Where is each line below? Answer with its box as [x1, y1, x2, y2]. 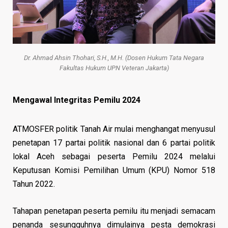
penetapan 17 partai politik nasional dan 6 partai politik [13, 137, 215, 148]
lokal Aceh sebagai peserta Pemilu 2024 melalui [13, 151, 215, 161]
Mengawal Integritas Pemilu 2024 [13, 95, 140, 105]
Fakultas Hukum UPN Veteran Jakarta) [59, 64, 169, 72]
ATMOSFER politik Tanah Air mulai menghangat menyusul [13, 124, 215, 134]
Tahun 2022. [13, 179, 55, 189]
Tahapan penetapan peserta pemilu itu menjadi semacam [13, 206, 215, 216]
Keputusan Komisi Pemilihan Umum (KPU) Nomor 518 [13, 165, 215, 175]
